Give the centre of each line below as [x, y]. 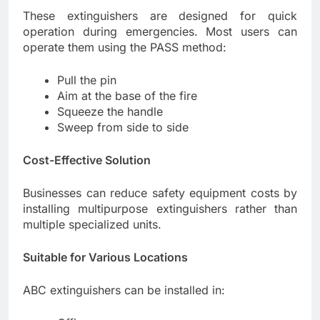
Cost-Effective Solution [87, 160]
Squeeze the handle [110, 111]
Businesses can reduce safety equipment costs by [160, 192]
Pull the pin [87, 80]
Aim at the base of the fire [127, 95]
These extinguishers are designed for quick [160, 15]
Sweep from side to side [123, 127]
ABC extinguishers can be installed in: [124, 290]
